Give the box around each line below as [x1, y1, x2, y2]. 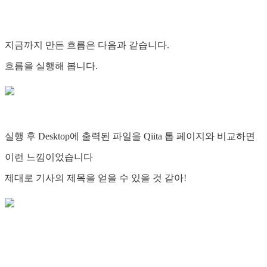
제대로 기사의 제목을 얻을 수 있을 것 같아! [5, 173, 187, 184]
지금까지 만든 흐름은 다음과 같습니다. [5, 40, 169, 51]
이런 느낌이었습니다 [5, 152, 93, 163]
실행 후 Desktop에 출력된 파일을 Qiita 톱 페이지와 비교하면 [5, 131, 255, 142]
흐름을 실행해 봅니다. [5, 61, 98, 72]
